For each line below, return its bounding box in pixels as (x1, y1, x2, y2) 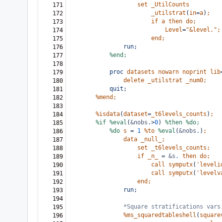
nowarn (158, 68, 179, 75)
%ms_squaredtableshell (123, 212, 196, 219)
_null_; (141, 136, 165, 143)
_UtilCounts (151, 1, 189, 8)
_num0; (186, 77, 207, 84)
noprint (182, 68, 207, 75)
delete (123, 77, 144, 84)
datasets (127, 68, 155, 75)
